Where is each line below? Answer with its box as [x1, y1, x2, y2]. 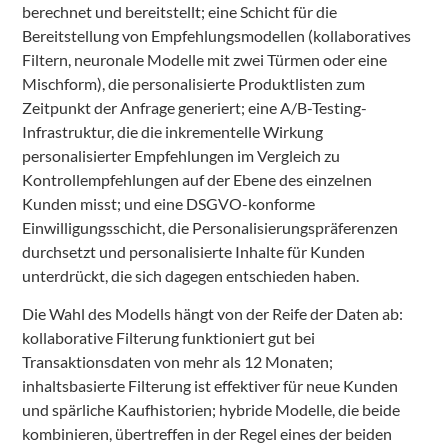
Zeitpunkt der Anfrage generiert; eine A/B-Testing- [22, 97, 367, 117]
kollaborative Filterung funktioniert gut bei [22, 328, 315, 348]
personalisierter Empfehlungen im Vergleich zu [22, 145, 340, 165]
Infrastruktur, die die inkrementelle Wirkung [22, 121, 323, 141]
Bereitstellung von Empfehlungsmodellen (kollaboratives [22, 25, 411, 45]
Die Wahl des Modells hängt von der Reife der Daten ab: [22, 304, 403, 324]
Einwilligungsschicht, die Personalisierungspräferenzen [22, 217, 398, 237]
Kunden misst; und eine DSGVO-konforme [22, 193, 315, 213]
